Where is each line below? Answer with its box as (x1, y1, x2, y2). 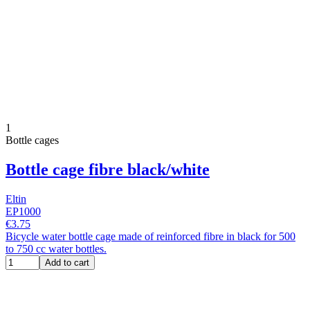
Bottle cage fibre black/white (6, 161, 210, 179)
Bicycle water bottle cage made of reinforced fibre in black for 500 (6, 230, 295, 243)
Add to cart (45, 257, 89, 268)
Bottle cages (6, 134, 59, 147)
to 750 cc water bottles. (6, 243, 107, 255)
